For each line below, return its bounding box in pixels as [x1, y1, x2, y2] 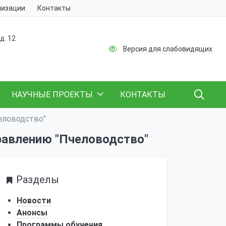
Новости [17, 196, 51, 205]
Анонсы [17, 208, 47, 217]
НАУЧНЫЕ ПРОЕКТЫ [12, 90, 93, 99]
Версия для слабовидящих [123, 44, 212, 53]
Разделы [16, 174, 59, 186]
